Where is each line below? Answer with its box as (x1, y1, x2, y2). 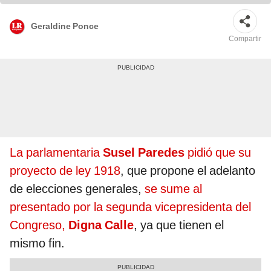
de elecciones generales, (10, 181, 145, 197)
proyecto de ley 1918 (10, 163, 120, 178)
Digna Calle (68, 218, 134, 233)
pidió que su (184, 145, 251, 160)
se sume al (145, 181, 202, 197)
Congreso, (10, 218, 68, 233)
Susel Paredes (100, 145, 184, 160)
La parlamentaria (10, 145, 100, 160)
